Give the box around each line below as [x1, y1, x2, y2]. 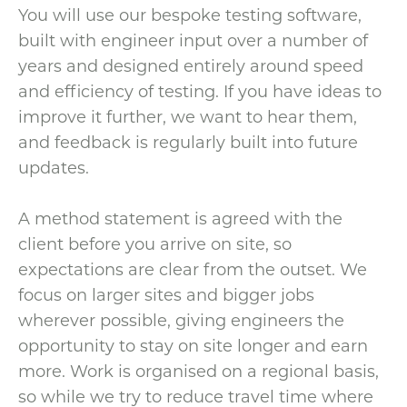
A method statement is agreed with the [18, 207, 342, 229]
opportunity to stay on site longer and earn [18, 334, 368, 356]
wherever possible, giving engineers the [18, 309, 344, 331]
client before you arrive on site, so [18, 233, 292, 254]
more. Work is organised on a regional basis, [18, 360, 379, 382]
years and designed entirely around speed [18, 55, 363, 76]
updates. [18, 156, 89, 178]
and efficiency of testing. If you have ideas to [18, 80, 382, 102]
